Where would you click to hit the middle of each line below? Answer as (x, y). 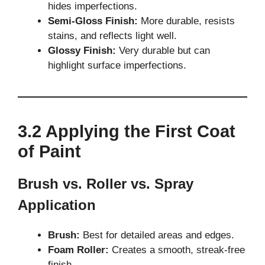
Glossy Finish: (82, 51)
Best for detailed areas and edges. (157, 235)
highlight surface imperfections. (117, 66)
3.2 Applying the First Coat (127, 132)
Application (57, 205)
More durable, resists (186, 21)
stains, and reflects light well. (112, 36)
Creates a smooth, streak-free (177, 250)
